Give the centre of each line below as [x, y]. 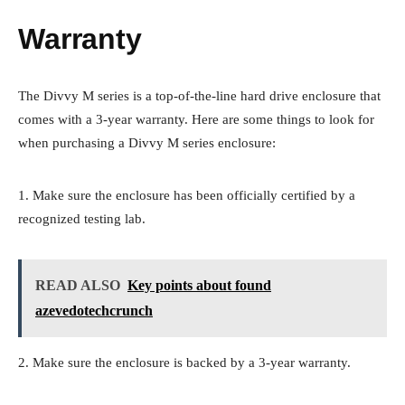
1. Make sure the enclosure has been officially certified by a [187, 195]
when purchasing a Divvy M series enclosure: [147, 142]
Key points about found [199, 285]
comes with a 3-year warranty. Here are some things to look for [196, 119]
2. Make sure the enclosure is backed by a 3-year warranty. [184, 362]
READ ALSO [78, 285]
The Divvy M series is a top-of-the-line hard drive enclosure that [199, 95]
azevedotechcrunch [94, 310]
